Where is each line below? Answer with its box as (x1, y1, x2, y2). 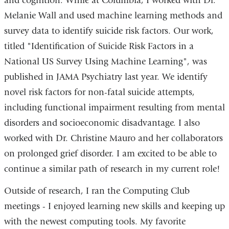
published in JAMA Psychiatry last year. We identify (4, 71, 208, 82)
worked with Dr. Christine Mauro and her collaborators (4, 132, 223, 144)
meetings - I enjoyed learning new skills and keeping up (4, 201, 225, 212)
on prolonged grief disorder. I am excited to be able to (4, 148, 217, 159)
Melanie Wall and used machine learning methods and (4, 10, 222, 21)
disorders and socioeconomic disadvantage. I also (4, 117, 200, 128)
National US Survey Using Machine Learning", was (4, 56, 207, 67)
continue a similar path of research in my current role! (4, 163, 223, 174)
